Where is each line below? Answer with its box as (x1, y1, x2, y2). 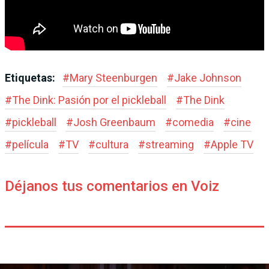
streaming (145, 138, 194, 151)
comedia (172, 116, 214, 129)
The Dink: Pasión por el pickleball (12, 94, 166, 107)
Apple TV (211, 138, 253, 151)
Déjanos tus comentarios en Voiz (5, 178, 219, 195)
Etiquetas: (5, 71, 58, 85)
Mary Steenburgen (70, 71, 157, 85)
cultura (95, 138, 128, 151)
